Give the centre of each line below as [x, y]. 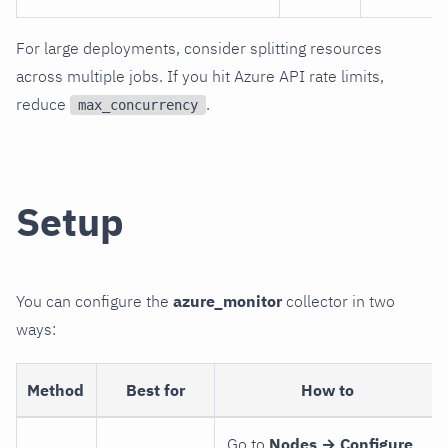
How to [327, 389]
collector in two [338, 300]
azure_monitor [227, 300]
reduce [43, 103]
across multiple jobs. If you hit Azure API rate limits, [200, 75]
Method [55, 389]
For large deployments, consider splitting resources [199, 47]
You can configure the [94, 300]
